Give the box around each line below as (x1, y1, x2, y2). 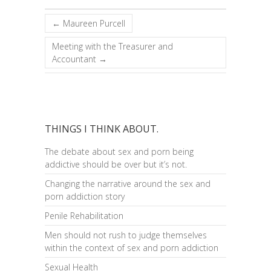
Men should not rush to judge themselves (45, 229, 207, 241)
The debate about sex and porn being (45, 146, 194, 157)
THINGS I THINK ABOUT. (45, 122, 158, 135)
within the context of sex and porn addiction (45, 242, 218, 253)
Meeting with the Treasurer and (52, 41, 173, 52)
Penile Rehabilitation (45, 210, 123, 221)
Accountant (52, 53, 99, 65)
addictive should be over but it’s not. (45, 158, 187, 170)
